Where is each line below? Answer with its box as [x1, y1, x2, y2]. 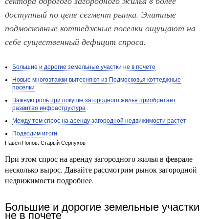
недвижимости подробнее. [5, 175, 94, 185]
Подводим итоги [12, 130, 57, 137]
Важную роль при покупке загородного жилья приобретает [12, 97, 176, 104]
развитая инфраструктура [12, 105, 86, 111]
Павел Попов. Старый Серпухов [5, 140, 86, 146]
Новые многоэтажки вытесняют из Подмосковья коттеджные [12, 76, 181, 83]
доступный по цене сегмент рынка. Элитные [5, 8, 176, 20]
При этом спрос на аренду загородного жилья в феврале [5, 153, 193, 164]
